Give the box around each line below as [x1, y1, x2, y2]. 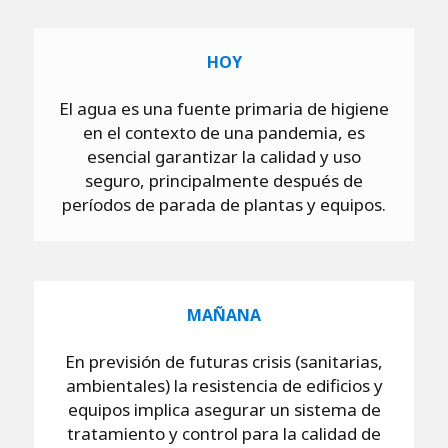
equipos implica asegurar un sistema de [67, 398, 381, 422]
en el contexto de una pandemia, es [83, 121, 365, 145]
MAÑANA [187, 304, 261, 327]
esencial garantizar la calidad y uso [87, 145, 361, 169]
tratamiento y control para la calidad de [67, 422, 381, 446]
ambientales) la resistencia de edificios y [65, 374, 383, 398]
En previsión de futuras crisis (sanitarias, [65, 350, 383, 374]
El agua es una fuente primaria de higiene [59, 97, 389, 121]
